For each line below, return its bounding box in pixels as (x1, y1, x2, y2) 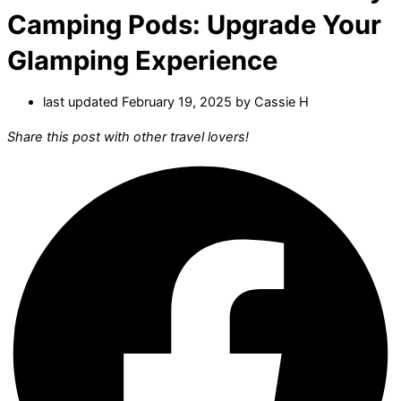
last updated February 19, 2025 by (43, 94, 254, 111)
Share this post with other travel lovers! (7, 128, 249, 145)
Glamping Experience (7, 44, 277, 76)
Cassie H (254, 94, 309, 111)
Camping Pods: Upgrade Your (7, 8, 381, 40)
